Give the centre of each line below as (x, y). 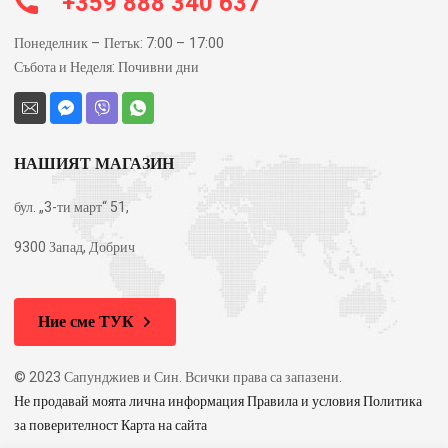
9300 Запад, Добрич (74, 247)
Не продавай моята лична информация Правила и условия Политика (218, 401)
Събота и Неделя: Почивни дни (106, 67)
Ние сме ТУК (86, 321)
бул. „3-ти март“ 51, (71, 207)
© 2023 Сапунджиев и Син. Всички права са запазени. (178, 377)
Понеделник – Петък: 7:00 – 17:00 (119, 43)
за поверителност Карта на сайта (110, 425)
